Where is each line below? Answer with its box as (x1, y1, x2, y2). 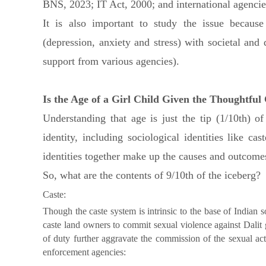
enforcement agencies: (43, 247, 126, 258)
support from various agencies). (43, 55, 179, 68)
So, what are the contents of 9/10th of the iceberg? (43, 169, 261, 182)
